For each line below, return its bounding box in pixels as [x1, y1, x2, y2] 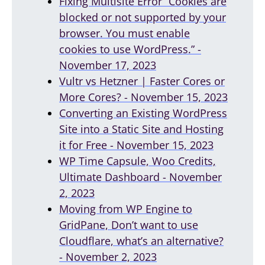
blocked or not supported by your [59, 9, 226, 24]
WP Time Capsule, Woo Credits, [59, 153, 216, 168]
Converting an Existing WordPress [59, 105, 227, 120]
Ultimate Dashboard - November [59, 169, 222, 184]
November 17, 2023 [59, 57, 156, 72]
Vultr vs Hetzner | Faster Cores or [59, 73, 225, 88]
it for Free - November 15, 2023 [59, 137, 214, 152]
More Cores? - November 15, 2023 [59, 89, 228, 104]
